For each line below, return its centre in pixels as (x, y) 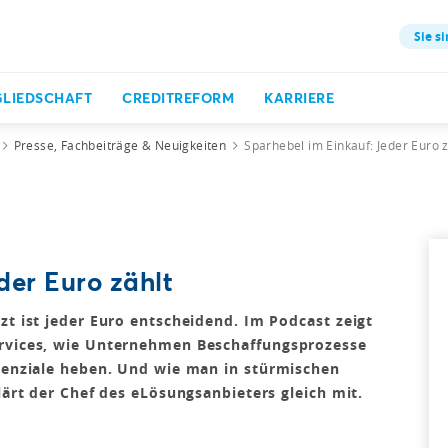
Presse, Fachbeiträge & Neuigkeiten (120, 145)
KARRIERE (299, 97)
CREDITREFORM (178, 97)
